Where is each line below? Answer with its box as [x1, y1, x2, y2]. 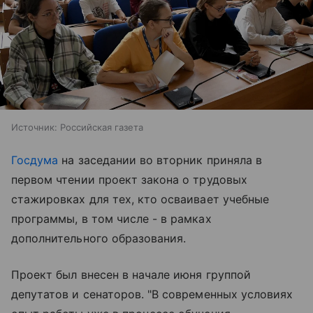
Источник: [11, 122, 57, 133]
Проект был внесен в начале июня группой [11, 268, 251, 282]
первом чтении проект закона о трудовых [11, 173, 247, 187]
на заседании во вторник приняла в [58, 153, 262, 168]
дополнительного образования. [11, 231, 187, 246]
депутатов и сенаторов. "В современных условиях [11, 287, 293, 302]
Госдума [11, 153, 59, 168]
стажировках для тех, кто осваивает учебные [11, 192, 270, 207]
